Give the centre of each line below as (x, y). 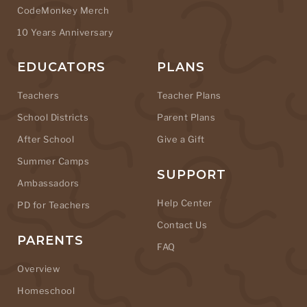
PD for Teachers (54, 205)
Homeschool (46, 291)
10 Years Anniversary (65, 33)
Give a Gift (181, 139)
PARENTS (50, 241)
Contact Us (182, 225)
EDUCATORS (61, 67)
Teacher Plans (189, 96)
